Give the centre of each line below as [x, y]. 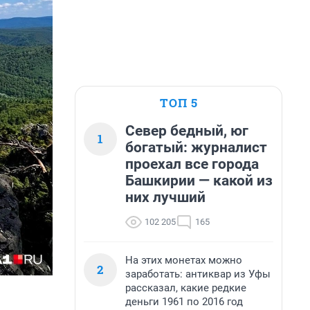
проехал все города [192, 164]
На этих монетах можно [184, 260]
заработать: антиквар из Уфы [198, 274]
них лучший [165, 197]
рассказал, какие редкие [186, 288]
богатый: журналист [196, 147]
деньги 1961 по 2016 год [184, 302]
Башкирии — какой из [199, 181]
